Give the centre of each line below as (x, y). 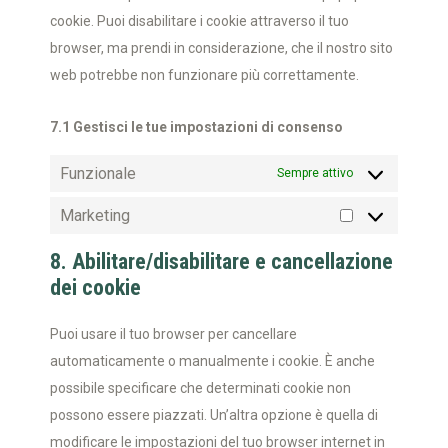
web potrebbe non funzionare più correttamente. (204, 75)
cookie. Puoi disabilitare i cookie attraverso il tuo (199, 21)
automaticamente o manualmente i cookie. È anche (212, 361)
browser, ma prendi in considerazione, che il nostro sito (221, 48)
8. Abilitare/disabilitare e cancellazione (221, 261)
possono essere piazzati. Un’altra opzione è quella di (214, 415)
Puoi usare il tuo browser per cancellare (173, 334)
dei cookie (95, 287)
